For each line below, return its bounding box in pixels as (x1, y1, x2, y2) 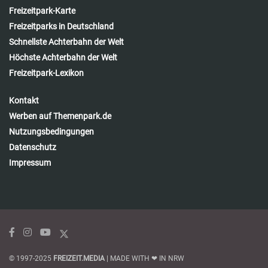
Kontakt (9, 95, 39, 105)
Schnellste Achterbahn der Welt (9, 36, 124, 47)
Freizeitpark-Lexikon (9, 68, 84, 78)
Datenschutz (9, 142, 56, 152)
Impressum (9, 157, 51, 167)
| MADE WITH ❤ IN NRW (105, 254, 184, 263)
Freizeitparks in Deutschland (9, 21, 114, 31)
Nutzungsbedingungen (9, 126, 94, 136)
